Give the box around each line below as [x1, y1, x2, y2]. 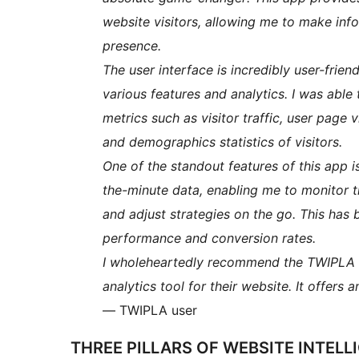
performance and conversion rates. [103, 230, 316, 247]
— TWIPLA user [103, 302, 197, 319]
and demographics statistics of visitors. [103, 134, 342, 151]
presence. [103, 38, 161, 54]
